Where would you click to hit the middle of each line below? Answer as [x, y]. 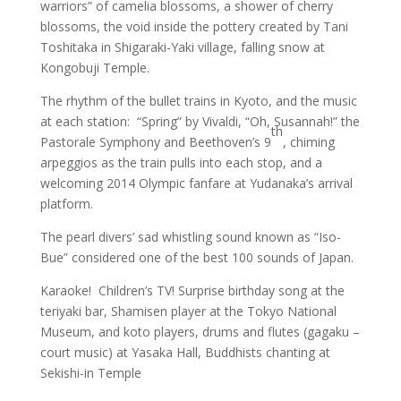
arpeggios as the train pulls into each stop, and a [181, 162]
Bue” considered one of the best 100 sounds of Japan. [196, 257]
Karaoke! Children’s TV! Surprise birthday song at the [192, 290]
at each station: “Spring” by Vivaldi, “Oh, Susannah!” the [200, 121]
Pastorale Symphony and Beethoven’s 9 [155, 141]
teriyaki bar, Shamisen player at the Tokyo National [188, 311]
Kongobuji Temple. [98, 67]
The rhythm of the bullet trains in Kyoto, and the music [198, 100]
